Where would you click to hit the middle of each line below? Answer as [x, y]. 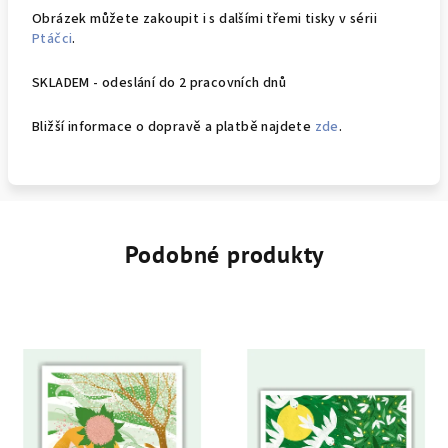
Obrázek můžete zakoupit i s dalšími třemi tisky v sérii [204, 19]
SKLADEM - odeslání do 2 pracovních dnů [159, 83]
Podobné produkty [224, 254]
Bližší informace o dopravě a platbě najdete [173, 127]
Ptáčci [52, 39]
